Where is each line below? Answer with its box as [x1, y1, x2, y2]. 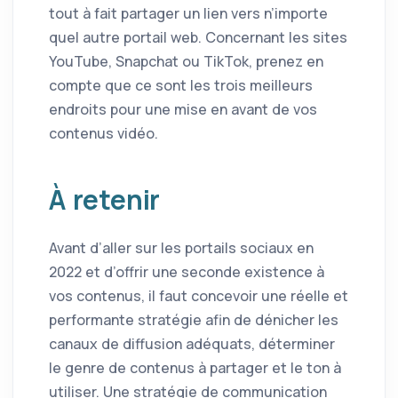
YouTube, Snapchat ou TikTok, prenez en [49, 52, 323, 72]
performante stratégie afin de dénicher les [49, 310, 338, 330]
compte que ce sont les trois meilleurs [49, 76, 313, 96]
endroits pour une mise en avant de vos [49, 99, 317, 120]
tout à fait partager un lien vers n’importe [49, 4, 328, 24]
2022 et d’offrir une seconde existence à [49, 262, 324, 283]
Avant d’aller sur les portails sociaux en [49, 238, 314, 259]
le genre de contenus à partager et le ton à [49, 358, 341, 378]
